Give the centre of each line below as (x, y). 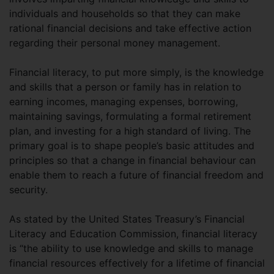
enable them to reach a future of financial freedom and (136, 175)
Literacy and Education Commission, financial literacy (133, 234)
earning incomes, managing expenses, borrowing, (124, 102)
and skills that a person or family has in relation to (125, 87)
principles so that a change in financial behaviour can (132, 161)
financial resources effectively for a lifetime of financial (137, 263)
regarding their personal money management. (116, 43)
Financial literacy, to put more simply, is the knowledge (136, 72)
